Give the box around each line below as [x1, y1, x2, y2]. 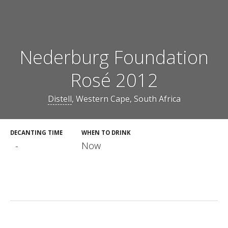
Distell [47, 93, 72, 104]
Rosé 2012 [70, 68, 158, 93]
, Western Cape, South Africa [71, 93, 181, 104]
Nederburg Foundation [19, 45, 209, 70]
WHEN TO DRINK [81, 129, 131, 136]
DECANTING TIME [10, 129, 63, 136]
